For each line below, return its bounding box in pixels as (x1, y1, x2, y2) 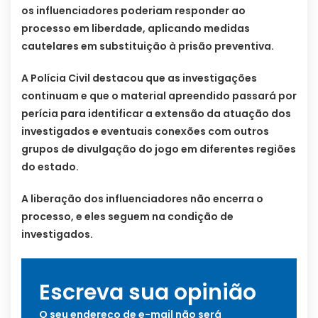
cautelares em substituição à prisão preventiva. (21, 38, 274, 53)
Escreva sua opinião (39, 277, 256, 307)
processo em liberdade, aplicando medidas (21, 21, 250, 35)
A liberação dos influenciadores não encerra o (21, 191, 263, 206)
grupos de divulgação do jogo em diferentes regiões (21, 141, 296, 156)
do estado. (21, 159, 79, 174)
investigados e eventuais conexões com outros (21, 124, 269, 138)
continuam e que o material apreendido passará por (21, 88, 297, 103)
